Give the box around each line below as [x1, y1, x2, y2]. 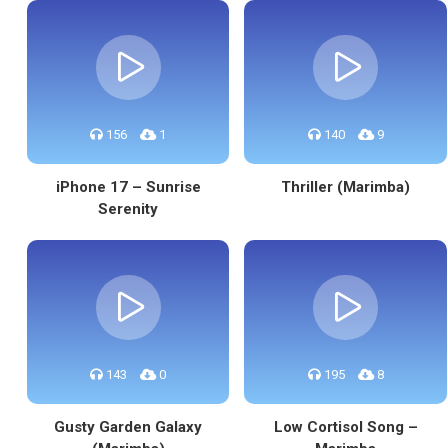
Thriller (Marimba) [281, 178, 411, 196]
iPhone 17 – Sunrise [55, 178, 201, 196]
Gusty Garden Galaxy [54, 418, 203, 436]
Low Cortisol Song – [273, 418, 418, 436]
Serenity [98, 200, 159, 218]
